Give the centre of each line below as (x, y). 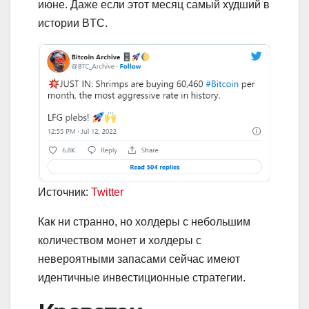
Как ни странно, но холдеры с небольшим (144, 221)
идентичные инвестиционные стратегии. (142, 277)
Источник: (64, 192)
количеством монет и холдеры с (120, 240)
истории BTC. (73, 23)
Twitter (107, 192)
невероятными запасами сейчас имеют (139, 259)
